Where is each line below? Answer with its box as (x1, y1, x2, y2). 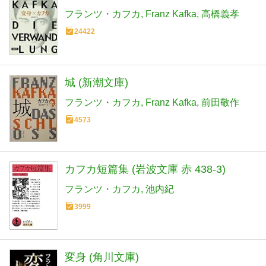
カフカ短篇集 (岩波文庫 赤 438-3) (65, 163, 226, 175)
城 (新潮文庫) (65, 77, 128, 89)
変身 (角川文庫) (65, 251, 139, 263)
